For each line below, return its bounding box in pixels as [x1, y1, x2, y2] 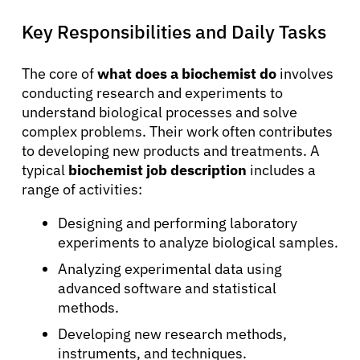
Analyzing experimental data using [58, 259, 282, 278]
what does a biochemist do [97, 63, 276, 83]
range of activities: [22, 179, 142, 198]
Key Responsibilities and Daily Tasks [22, 18, 326, 43]
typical [22, 160, 68, 179]
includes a [247, 160, 316, 179]
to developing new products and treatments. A [22, 141, 320, 160]
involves [276, 63, 333, 83]
